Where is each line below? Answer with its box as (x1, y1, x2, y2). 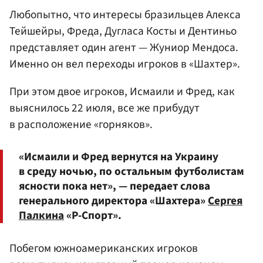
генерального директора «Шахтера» (19, 193, 208, 210)
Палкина (19, 207, 64, 224)
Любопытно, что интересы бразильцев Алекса (9, 6, 241, 23)
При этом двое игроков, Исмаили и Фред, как (9, 83, 235, 100)
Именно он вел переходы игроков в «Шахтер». (9, 56, 240, 73)
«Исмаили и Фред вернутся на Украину (19, 149, 218, 166)
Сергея (208, 193, 242, 210)
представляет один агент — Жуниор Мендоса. (9, 39, 238, 56)
